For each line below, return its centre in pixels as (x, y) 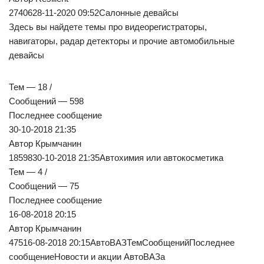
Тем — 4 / (28, 172)
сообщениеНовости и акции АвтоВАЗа (87, 257)
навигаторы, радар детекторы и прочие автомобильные (122, 41)
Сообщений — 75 (44, 186)
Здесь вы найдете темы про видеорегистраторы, (108, 27)
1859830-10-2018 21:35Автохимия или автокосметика (116, 158)
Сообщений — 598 (46, 101)
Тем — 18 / (30, 87)
